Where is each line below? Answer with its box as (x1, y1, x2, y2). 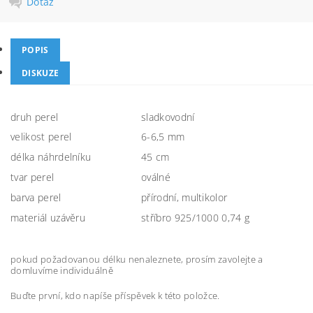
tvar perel (10, 170, 54, 184)
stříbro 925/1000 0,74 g (141, 211, 250, 224)
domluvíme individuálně (10, 264, 114, 277)
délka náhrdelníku (10, 150, 92, 163)
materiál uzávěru (10, 211, 86, 224)
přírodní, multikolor (141, 191, 228, 204)
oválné (141, 170, 170, 184)
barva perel (10, 191, 61, 204)
